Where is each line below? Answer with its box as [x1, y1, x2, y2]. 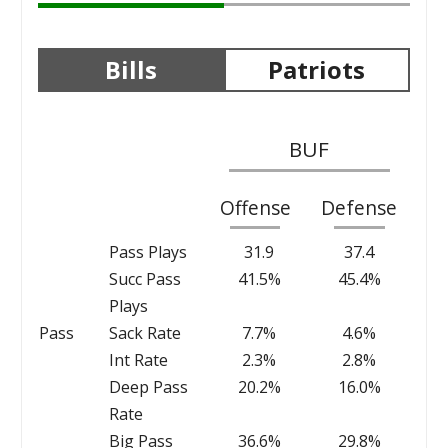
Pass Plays [108, 240, 187, 263]
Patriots [268, 52, 366, 86]
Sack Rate [108, 321, 181, 344]
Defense [321, 193, 398, 221]
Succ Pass [108, 267, 181, 290]
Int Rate [108, 348, 168, 371]
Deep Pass [108, 375, 188, 398]
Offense [219, 193, 291, 221]
